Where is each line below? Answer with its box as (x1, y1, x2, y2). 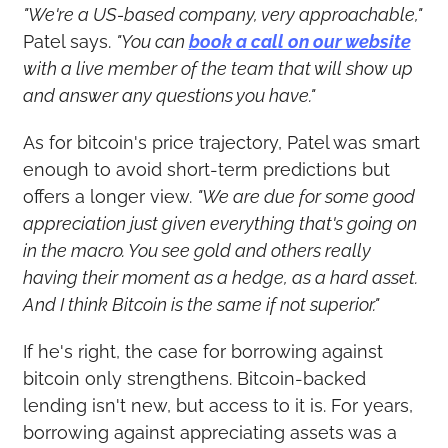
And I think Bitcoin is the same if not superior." (22, 293, 379, 315)
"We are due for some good (196, 185, 415, 207)
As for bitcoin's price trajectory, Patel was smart (22, 131, 420, 153)
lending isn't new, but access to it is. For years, (22, 394, 413, 416)
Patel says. (22, 30, 116, 52)
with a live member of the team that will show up (22, 57, 413, 79)
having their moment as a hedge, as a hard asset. (22, 266, 418, 288)
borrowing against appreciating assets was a (22, 421, 397, 443)
